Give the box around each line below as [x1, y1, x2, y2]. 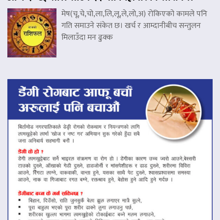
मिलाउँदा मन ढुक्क [61, 30, 113, 44]
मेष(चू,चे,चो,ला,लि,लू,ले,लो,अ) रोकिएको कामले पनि [61, 7, 207, 21]
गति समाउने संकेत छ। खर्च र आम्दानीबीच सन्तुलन [61, 19, 201, 32]
